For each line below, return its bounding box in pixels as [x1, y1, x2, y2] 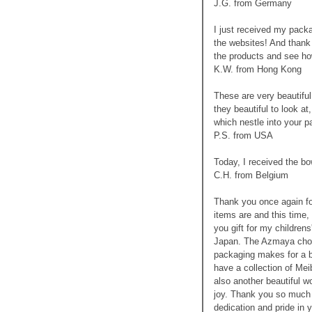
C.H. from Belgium [214, 170, 288, 180]
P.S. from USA [214, 130, 273, 141]
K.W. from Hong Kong [214, 64, 302, 75]
